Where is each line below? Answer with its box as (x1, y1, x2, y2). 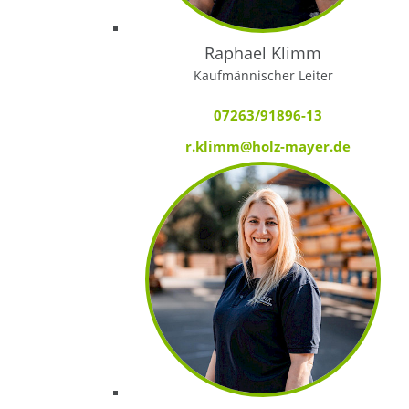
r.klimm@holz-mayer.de (184, 136, 351, 155)
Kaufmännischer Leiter (193, 66, 333, 84)
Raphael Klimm (204, 41, 322, 64)
